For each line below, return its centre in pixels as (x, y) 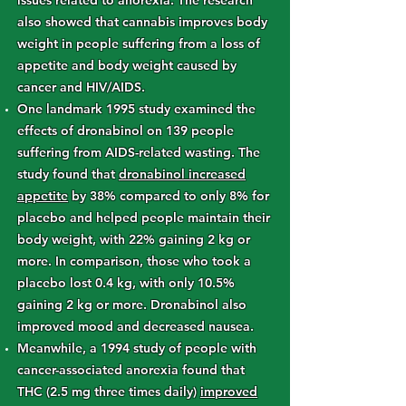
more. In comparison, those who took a (134, 261)
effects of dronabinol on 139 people (126, 130)
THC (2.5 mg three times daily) (109, 391)
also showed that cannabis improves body (142, 22)
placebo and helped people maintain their (144, 217)
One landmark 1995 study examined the (136, 109)
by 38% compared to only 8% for (169, 196)
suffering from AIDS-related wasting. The (139, 152)
